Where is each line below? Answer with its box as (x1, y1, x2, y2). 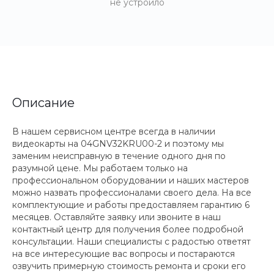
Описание (12, 95, 75, 110)
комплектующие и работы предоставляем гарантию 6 (12, 199, 250, 210)
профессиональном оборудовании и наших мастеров (12, 175, 249, 186)
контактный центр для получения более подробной (12, 224, 243, 235)
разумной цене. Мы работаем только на (12, 163, 188, 174)
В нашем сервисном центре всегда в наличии (12, 126, 215, 137)
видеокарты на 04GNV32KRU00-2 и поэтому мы (12, 138, 224, 149)
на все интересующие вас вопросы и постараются (12, 248, 235, 259)
